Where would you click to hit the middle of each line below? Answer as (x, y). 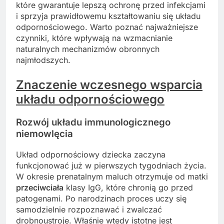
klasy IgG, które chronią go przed (128, 187)
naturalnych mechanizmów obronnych (88, 49)
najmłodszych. (43, 60)
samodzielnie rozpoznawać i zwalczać (89, 209)
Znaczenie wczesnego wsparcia (109, 85)
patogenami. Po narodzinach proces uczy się (101, 198)
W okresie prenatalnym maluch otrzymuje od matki (112, 176)
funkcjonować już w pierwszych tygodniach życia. (111, 165)
